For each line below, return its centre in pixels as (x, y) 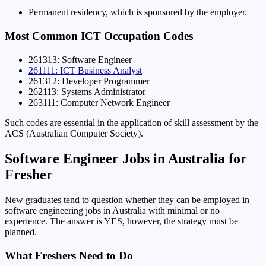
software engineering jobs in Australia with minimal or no (112, 210)
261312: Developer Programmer (89, 81)
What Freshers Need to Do (69, 255)
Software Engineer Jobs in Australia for (126, 158)
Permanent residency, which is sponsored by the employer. (138, 12)
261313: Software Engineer (80, 59)
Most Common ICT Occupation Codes (99, 36)
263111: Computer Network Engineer (99, 102)
